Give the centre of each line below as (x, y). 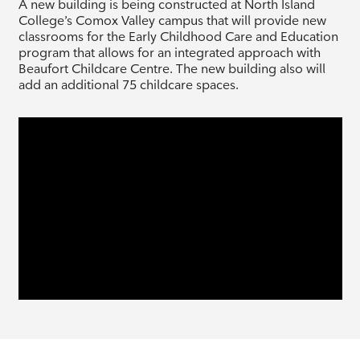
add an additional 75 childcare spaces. (128, 84)
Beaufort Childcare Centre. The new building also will (172, 68)
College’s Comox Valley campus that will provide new (172, 20)
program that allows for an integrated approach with (169, 52)
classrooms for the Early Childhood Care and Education (178, 36)
